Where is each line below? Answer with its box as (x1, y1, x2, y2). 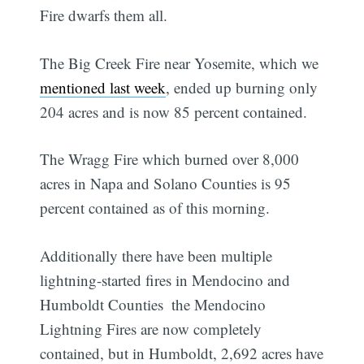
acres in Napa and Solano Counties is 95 (40, 173, 292, 194)
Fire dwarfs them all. (40, 5, 168, 26)
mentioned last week (40, 76, 167, 97)
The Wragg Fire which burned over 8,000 (40, 149, 300, 170)
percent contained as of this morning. (40, 197, 271, 219)
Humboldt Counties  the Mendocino (40, 293, 266, 314)
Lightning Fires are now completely (40, 318, 262, 339)
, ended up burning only (166, 76, 318, 97)
